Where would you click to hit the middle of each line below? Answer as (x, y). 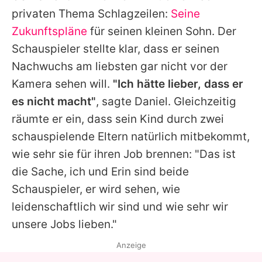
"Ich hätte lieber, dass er (178, 84)
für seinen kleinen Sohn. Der (162, 31)
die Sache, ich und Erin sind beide (100, 171)
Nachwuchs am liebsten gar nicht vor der (120, 66)
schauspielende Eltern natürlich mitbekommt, (131, 136)
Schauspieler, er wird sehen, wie (96, 189)
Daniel (151, 101)
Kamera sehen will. (62, 84)
